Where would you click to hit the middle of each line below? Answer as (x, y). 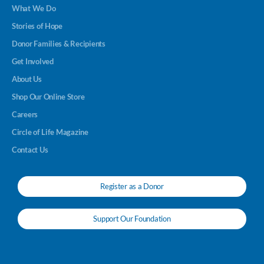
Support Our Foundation (132, 219)
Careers (25, 115)
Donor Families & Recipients (59, 44)
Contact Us (30, 150)
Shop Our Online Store (48, 97)
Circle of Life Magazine (50, 132)
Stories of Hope (37, 26)
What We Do (34, 9)
